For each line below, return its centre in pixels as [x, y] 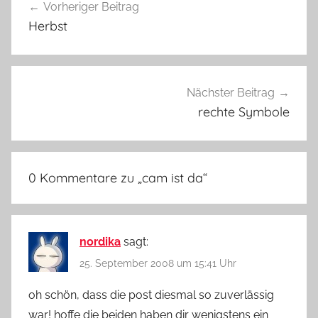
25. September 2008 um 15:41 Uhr [158, 263]
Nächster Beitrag [231, 93]
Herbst [48, 26]
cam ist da [172, 177]
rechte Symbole [244, 112]
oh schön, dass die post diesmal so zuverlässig [151, 295]
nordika [100, 241]
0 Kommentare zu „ [85, 177]
